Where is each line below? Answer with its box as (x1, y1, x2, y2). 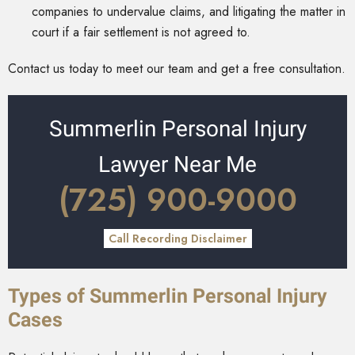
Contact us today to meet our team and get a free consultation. (8, 59, 345, 78)
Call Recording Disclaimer (108, 231, 247, 247)
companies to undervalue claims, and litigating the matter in (32, 2, 345, 21)
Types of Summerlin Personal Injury (8, 284, 327, 308)
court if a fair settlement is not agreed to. (32, 23, 250, 42)
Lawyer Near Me (98, 151, 257, 178)
